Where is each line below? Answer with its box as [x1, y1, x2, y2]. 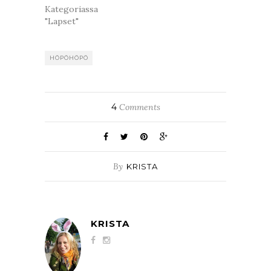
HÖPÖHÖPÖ [50, 54, 88, 61]
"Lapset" [45, 15, 79, 27]
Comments [116, 101, 160, 113]
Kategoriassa [45, 3, 98, 15]
